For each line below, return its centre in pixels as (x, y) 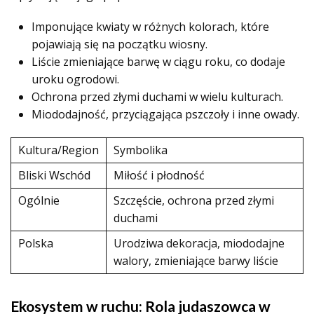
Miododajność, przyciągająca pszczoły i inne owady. (165, 114)
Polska (36, 243)
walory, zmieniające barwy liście (196, 261)
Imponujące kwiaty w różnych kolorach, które (150, 27)
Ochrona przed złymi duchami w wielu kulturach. (157, 97)
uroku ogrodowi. (75, 79)
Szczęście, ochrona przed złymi (194, 200)
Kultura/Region (59, 150)
